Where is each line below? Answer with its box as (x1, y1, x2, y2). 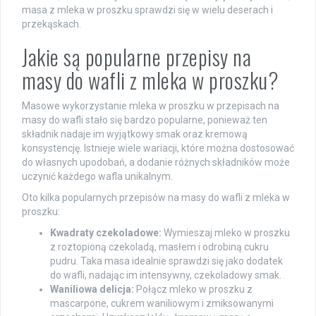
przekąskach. (22, 18, 81, 30)
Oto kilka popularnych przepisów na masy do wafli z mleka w (22, 191, 290, 203)
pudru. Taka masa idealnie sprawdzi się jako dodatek (50, 255, 283, 267)
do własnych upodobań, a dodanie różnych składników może (22, 156, 290, 168)
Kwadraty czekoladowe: (50, 226, 162, 238)
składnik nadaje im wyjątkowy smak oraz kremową (22, 128, 248, 140)
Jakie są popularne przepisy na (22, 40, 251, 73)
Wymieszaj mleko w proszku (162, 226, 290, 238)
